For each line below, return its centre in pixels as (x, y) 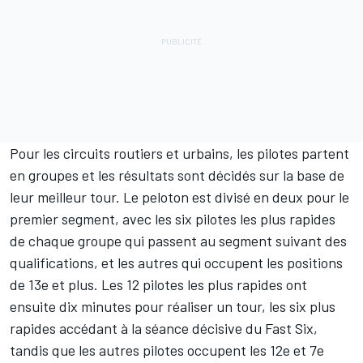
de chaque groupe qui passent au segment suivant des (178, 240)
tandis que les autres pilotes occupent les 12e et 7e (167, 350)
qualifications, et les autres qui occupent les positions (176, 262)
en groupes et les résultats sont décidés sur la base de (177, 175)
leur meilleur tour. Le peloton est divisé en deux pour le (179, 196)
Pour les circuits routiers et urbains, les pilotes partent (179, 153)
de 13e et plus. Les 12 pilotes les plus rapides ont (158, 284)
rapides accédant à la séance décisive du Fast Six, (164, 328)
